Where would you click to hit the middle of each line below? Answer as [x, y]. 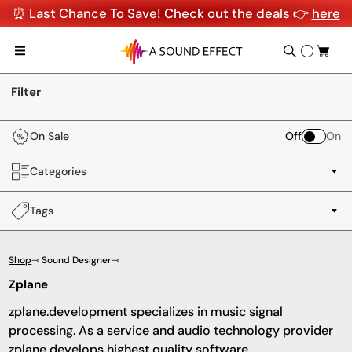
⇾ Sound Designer [72, 260]
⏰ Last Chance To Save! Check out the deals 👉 [162, 13]
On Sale [49, 136]
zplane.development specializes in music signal [146, 312]
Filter [26, 92]
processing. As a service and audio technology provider [171, 330]
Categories [58, 171]
